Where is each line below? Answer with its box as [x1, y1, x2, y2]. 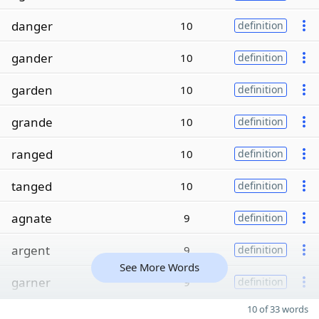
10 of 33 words [247, 303, 308, 315]
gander [11, 49, 53, 66]
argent [11, 241, 50, 258]
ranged [11, 145, 53, 162]
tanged [11, 177, 52, 194]
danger [11, 17, 53, 34]
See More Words [120, 260, 199, 274]
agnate [11, 209, 52, 226]
